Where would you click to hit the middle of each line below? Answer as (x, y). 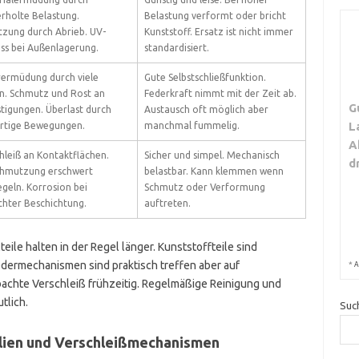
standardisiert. (176, 48)
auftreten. (167, 203)
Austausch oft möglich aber (206, 109)
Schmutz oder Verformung (204, 187)
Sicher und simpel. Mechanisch (212, 155)
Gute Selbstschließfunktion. (205, 77)
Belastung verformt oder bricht (215, 16)
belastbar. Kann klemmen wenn (214, 171)
